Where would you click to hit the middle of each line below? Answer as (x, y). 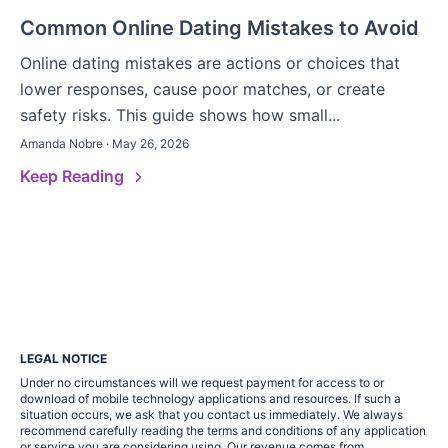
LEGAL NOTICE (63, 359)
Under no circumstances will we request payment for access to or (202, 383)
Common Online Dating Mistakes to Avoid (219, 28)
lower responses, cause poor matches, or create (202, 89)
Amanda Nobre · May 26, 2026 (104, 144)
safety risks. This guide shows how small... (180, 115)
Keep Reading (74, 176)
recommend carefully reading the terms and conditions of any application (223, 431)
